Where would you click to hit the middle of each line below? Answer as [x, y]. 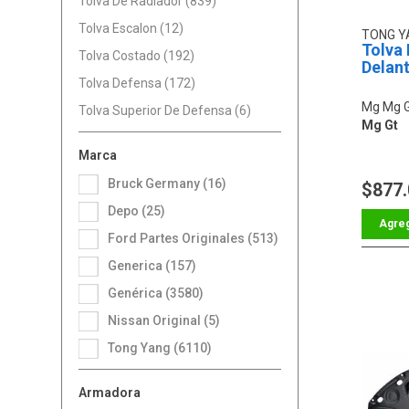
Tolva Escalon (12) [131, 28]
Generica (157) [157, 265]
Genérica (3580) [161, 293]
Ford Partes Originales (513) [197, 238]
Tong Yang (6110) [163, 347]
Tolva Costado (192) [137, 55]
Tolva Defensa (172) [137, 83]
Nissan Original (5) [169, 320]
